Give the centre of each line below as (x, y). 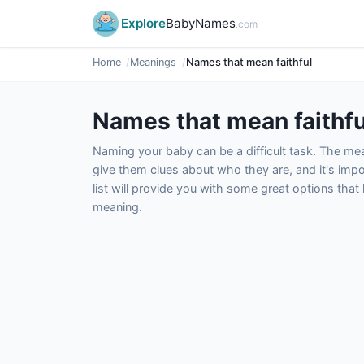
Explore (143, 23)
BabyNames (201, 23)
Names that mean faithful (249, 62)
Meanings (154, 62)
